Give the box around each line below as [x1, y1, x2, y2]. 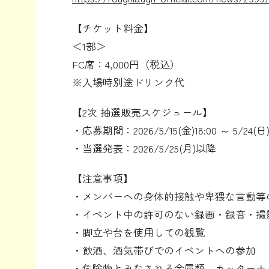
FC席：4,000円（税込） [72, 56, 180, 72]
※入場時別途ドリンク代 [72, 74, 184, 90]
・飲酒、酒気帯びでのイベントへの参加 [72, 243, 256, 258]
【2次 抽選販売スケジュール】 [72, 104, 213, 120]
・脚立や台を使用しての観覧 [72, 225, 205, 240]
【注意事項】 [72, 171, 133, 186]
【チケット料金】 [72, 20, 154, 36]
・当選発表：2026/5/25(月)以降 [72, 141, 216, 156]
